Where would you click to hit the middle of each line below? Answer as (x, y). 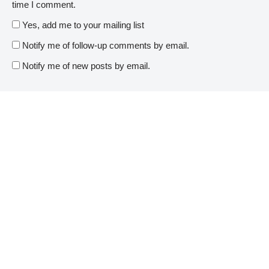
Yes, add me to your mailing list (82, 25)
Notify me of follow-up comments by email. (106, 45)
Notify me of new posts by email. (86, 66)
